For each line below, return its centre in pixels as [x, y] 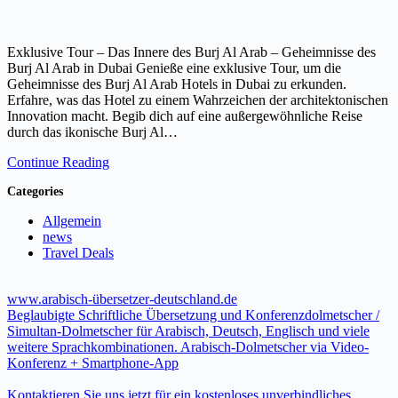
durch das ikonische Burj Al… [92, 132]
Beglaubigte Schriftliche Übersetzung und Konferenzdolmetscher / [193, 314]
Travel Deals [78, 252]
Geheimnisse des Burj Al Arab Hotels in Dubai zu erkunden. [177, 84]
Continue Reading [58, 163]
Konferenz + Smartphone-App [93, 362]
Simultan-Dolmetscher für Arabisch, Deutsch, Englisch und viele [188, 330]
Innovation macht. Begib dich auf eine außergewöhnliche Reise [185, 116]
